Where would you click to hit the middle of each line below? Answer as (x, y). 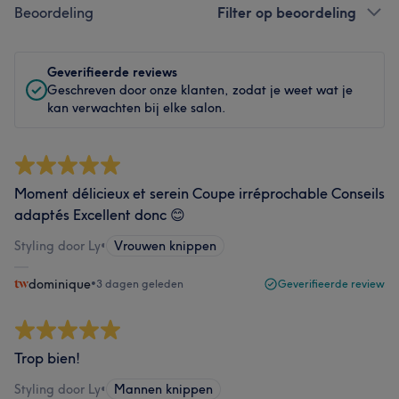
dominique (60, 284)
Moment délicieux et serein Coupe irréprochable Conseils (199, 193)
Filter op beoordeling (287, 12)
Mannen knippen (163, 389)
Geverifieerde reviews (112, 72)
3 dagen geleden (140, 284)
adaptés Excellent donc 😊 (100, 215)
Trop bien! (47, 358)
